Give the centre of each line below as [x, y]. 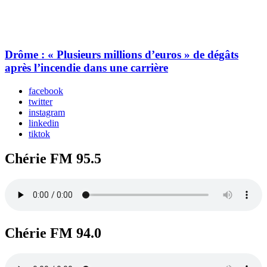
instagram [47, 112]
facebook [46, 91]
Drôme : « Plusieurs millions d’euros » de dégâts [122, 54]
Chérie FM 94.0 [53, 233]
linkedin [44, 123]
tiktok [39, 133]
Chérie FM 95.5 [53, 159]
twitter [41, 101]
